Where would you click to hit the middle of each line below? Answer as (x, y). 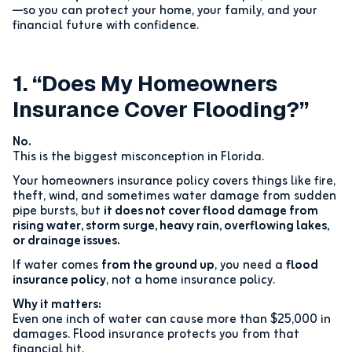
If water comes (57, 266)
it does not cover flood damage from (211, 212)
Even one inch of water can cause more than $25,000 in (172, 320)
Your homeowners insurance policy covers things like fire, (174, 182)
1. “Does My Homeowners (145, 84)
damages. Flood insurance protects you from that (156, 335)
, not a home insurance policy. (191, 281)
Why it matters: (57, 305)
